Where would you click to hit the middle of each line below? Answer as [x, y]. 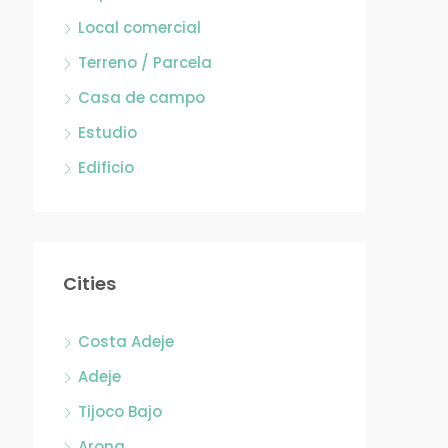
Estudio [107, 132]
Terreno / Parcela [145, 62]
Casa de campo [141, 97]
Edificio [106, 167]
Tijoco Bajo [120, 411]
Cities [89, 283]
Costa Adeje [126, 341]
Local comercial [139, 27]
